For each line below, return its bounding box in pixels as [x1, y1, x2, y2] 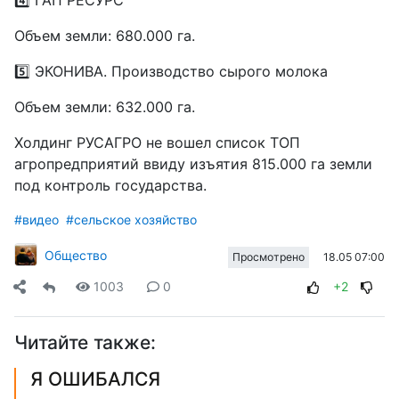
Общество [45, 247, 107, 263]
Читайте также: [14, 331, 156, 354]
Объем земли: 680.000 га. [14, 27, 195, 45]
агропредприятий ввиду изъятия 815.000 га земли [14, 155, 372, 174]
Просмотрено [232, 249, 305, 264]
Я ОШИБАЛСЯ [30, 368, 160, 391]
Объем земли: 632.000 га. [14, 98, 195, 117]
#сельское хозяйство [66, 212, 197, 228]
